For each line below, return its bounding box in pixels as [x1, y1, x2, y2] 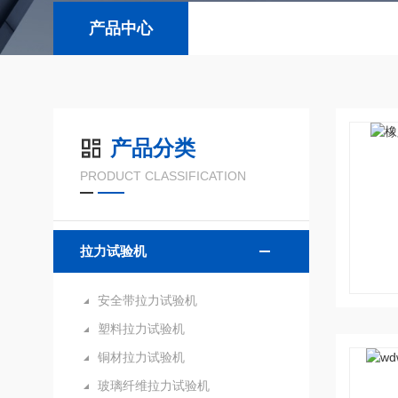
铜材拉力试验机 [98, 350, 185, 364]
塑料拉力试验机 [98, 322, 185, 336]
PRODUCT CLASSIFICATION [80, 169, 246, 183]
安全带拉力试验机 [98, 293, 197, 307]
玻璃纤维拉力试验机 [98, 378, 210, 393]
